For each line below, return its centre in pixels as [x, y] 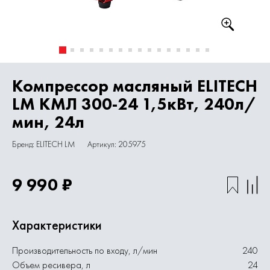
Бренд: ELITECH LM [44, 144]
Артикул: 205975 [117, 144]
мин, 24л [48, 122]
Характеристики [57, 225]
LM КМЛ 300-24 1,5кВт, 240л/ [134, 104]
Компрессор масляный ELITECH [135, 86]
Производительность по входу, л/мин [85, 250]
